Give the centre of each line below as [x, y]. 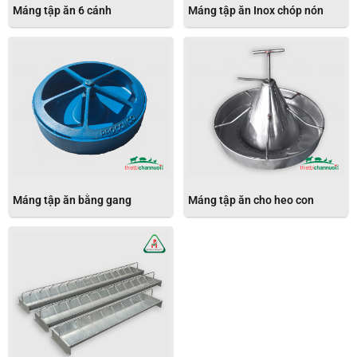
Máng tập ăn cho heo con [251, 200]
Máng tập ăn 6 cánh [62, 10]
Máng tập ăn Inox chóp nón [256, 10]
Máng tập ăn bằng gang [72, 200]
